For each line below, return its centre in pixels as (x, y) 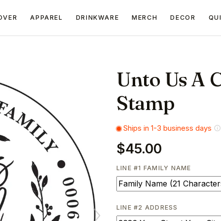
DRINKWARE (97, 18)
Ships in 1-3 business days (167, 128)
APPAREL (47, 18)
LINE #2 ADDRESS (147, 208)
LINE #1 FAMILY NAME (154, 168)
